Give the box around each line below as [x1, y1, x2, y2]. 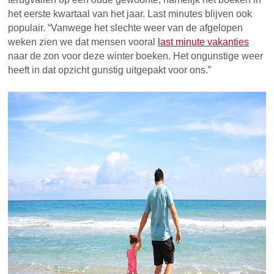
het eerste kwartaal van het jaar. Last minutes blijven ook [8, 9, 253, 20]
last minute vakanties [158, 37, 250, 48]
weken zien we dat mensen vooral [8, 37, 158, 48]
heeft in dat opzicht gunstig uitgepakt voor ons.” [8, 65, 212, 76]
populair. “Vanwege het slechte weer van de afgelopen [8, 23, 243, 34]
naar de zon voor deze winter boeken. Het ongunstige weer [8, 51, 264, 62]
